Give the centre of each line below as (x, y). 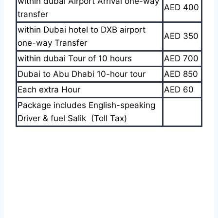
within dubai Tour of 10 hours (76, 58)
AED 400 (182, 7)
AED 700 (181, 58)
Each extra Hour (49, 89)
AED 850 (181, 74)
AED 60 (179, 89)
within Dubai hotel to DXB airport (82, 29)
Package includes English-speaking (86, 105)
